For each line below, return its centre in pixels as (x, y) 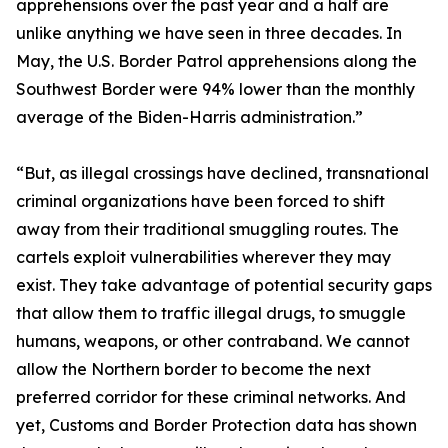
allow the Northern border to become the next (193, 369)
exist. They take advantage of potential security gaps (224, 285)
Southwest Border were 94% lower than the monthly (215, 89)
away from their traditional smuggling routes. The (207, 229)
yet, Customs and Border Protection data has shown (216, 425)
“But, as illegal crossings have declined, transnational (222, 173)
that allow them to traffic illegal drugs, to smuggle (211, 313)
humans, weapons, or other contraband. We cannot (213, 341)
